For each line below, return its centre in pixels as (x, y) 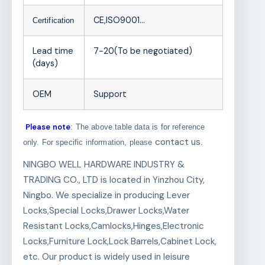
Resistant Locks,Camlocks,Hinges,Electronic (113, 226)
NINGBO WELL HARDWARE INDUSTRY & (104, 165)
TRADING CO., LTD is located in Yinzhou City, (114, 180)
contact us (177, 142)
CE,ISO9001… (119, 20)
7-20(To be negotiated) (143, 51)
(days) (45, 64)
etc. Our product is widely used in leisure (106, 257)
